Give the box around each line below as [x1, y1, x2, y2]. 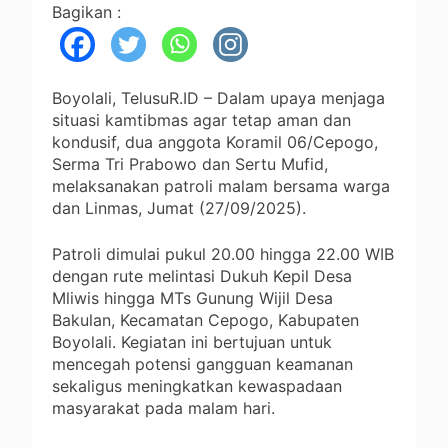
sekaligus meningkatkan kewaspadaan [52, 375, 342, 396]
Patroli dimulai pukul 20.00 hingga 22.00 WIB [52, 243, 394, 264]
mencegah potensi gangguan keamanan [52, 353, 353, 374]
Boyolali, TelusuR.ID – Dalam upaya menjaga [52, 87, 385, 108]
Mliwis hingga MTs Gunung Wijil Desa [52, 287, 333, 308]
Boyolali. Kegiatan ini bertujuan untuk [52, 331, 332, 352]
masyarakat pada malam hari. [52, 397, 275, 418]
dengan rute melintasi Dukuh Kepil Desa [52, 265, 352, 286]
